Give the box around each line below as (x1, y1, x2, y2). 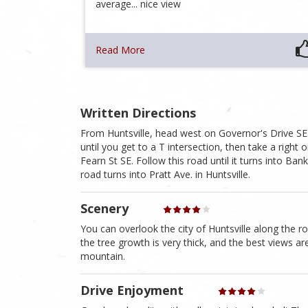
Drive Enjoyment (80, 282, 184, 299)
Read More (96, 43, 146, 57)
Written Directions (80, 104, 196, 122)
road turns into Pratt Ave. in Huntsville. (80, 168, 250, 181)
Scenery (80, 200, 129, 217)
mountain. (80, 250, 125, 263)
